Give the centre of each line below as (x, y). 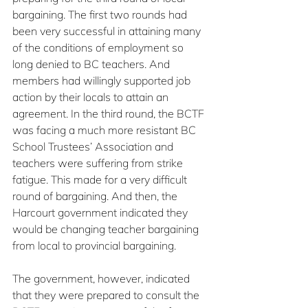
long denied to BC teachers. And (92, 64)
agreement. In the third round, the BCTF (110, 113)
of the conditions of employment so (99, 47)
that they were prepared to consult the (107, 295)
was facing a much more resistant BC (106, 130)
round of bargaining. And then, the (96, 196)
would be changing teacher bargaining (107, 229)
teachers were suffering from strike (99, 163)
